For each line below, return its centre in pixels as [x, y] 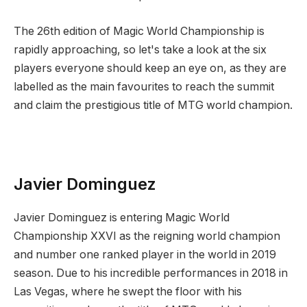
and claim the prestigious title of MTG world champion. [153, 105]
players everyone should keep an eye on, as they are [150, 68]
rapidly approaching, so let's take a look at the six [140, 49]
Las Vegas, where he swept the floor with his [128, 291]
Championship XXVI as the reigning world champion [147, 236]
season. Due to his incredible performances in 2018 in [151, 273]
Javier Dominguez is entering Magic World [122, 217]
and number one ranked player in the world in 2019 [145, 254]
